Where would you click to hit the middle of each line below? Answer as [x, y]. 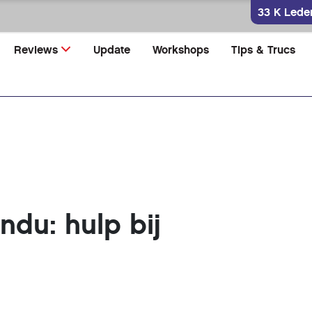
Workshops [181, 50]
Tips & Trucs [264, 50]
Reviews [36, 50]
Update [112, 50]
